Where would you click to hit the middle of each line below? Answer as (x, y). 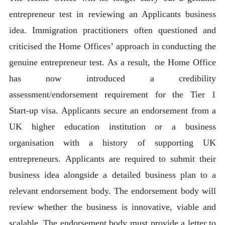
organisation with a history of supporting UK (113, 142)
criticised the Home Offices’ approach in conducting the (113, 46)
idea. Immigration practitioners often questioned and (113, 30)
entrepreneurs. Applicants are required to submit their (113, 158)
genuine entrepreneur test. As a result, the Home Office (113, 62)
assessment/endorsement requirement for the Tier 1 (113, 94)
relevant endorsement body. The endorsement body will (113, 191)
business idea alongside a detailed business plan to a (113, 175)
